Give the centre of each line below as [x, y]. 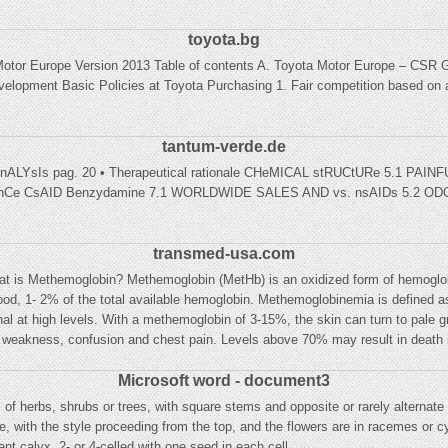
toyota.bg [224, 39]
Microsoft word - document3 [224, 380]
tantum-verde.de [224, 146]
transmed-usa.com [224, 253]
